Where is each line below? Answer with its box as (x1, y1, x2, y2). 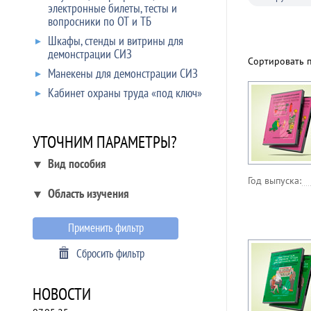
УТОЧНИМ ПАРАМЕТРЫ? (33, 131, 177, 153)
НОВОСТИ (33, 283, 91, 305)
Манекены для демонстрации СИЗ (48, 65, 198, 81)
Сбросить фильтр (76, 246, 144, 261)
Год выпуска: (248, 174, 301, 187)
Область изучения (48, 185, 129, 201)
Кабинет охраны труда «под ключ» (48, 85, 202, 101)
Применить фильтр (67, 220, 144, 235)
